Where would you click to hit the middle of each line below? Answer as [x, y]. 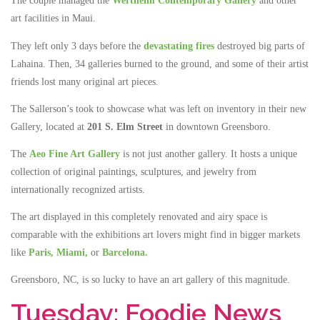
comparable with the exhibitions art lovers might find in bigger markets [155, 234]
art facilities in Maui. [53, 19]
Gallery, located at [49, 126]
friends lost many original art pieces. [87, 81]
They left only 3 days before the [77, 46]
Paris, [41, 252]
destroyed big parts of [260, 46]
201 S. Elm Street [126, 126]
